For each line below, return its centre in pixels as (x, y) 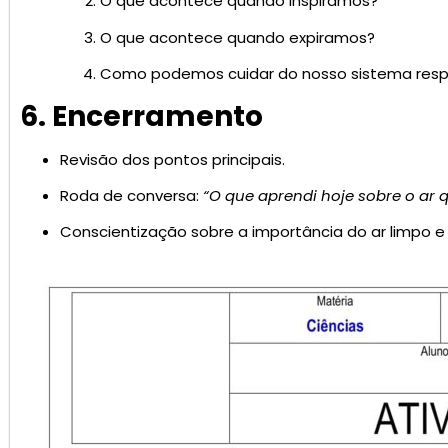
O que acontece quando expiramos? (237, 37)
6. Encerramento (141, 116)
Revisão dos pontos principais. (172, 159)
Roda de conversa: (131, 195)
